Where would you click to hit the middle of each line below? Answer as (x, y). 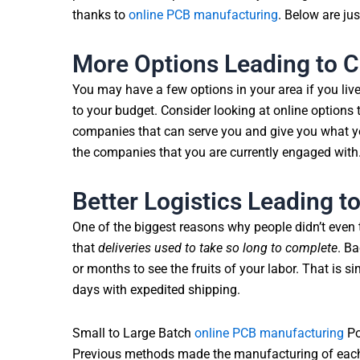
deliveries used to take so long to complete (218, 247)
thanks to (100, 14)
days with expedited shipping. (156, 289)
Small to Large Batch (133, 333)
